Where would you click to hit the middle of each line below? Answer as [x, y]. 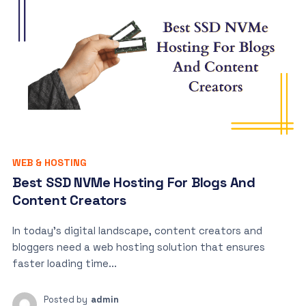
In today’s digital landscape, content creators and [137, 230]
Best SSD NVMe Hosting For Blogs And [134, 182]
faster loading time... [64, 263]
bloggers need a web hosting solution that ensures [138, 247]
